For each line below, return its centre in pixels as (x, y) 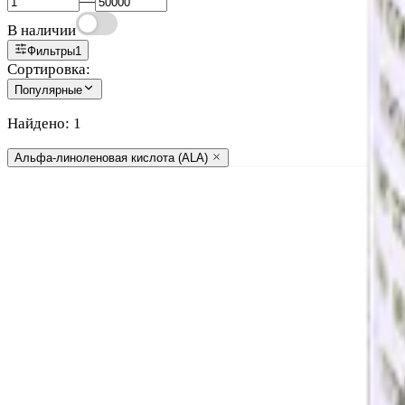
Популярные (48, 89)
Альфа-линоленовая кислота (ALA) (111, 157)
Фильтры (51, 51)
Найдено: (40, 123)
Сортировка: (49, 69)
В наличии (42, 30)
